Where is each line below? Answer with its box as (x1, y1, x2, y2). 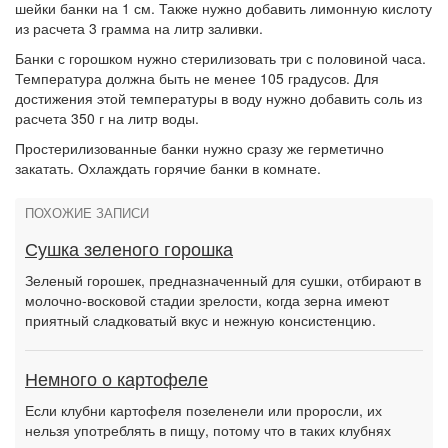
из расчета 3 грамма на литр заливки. (15, 18, 263, 38)
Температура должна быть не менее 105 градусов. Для (15, 68, 379, 88)
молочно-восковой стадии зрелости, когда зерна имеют (25, 290, 389, 310)
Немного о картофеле (25, 370, 208, 390)
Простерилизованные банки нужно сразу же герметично (15, 138, 384, 158)
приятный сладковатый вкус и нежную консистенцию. (25, 310, 376, 330)
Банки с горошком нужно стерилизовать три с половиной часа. (15, 48, 426, 68)
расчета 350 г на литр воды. (15, 108, 199, 128)
